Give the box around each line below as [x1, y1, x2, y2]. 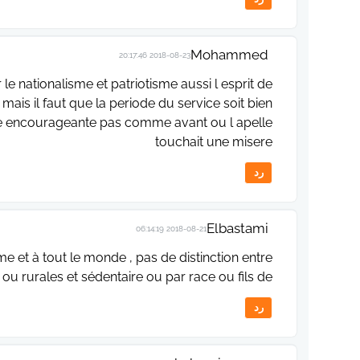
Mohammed [190, 47, 268, 63]
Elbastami [207, 220, 268, 236]
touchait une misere [155, 134, 272, 149]
